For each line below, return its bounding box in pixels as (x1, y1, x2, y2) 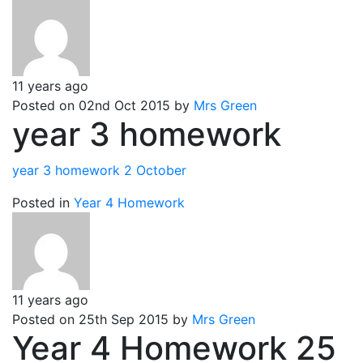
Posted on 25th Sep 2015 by (12, 311, 192, 327)
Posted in (12, 194, 70, 211)
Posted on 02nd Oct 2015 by (12, 97, 194, 113)
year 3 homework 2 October (12, 162, 186, 178)
